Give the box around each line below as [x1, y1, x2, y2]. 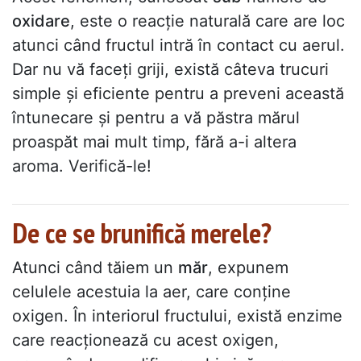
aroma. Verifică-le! [12, 156, 151, 176]
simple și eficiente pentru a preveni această [12, 84, 344, 104]
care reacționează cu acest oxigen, [12, 330, 279, 351]
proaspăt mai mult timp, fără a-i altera [12, 132, 297, 152]
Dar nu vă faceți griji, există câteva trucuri [12, 60, 329, 80]
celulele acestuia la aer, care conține [12, 282, 291, 302]
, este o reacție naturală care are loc [70, 11, 345, 31]
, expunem [208, 258, 288, 278]
